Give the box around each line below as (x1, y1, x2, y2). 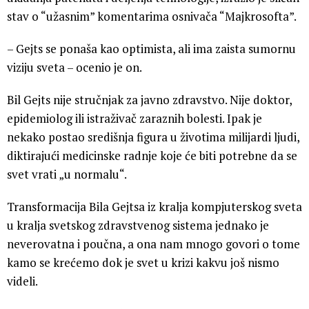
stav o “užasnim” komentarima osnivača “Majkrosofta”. (7, 8, 297, 24)
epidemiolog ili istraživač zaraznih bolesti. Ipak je (7, 110, 262, 126)
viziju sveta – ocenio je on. (7, 59, 142, 75)
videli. (7, 272, 38, 289)
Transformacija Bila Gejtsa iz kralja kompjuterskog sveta (7, 198, 302, 215)
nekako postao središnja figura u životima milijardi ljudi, (7, 128, 299, 145)
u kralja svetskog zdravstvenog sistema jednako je (7, 217, 269, 233)
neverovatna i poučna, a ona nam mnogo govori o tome (7, 235, 300, 252)
